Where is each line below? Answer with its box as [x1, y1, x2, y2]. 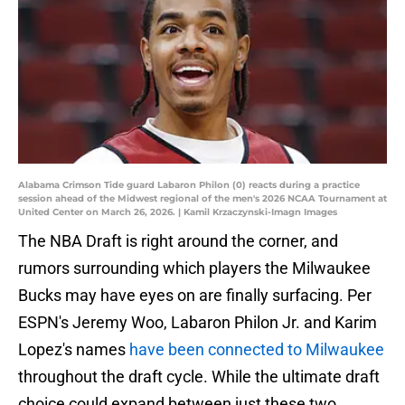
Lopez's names [18, 340, 126, 360]
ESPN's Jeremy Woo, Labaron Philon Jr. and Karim [18, 313, 377, 333]
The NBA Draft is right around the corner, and [18, 231, 338, 251]
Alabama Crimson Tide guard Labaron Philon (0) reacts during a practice [18, 179, 360, 192]
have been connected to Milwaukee [126, 340, 384, 360]
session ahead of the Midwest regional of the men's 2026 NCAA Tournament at [18, 193, 387, 205]
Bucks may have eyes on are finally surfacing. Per [18, 286, 372, 306]
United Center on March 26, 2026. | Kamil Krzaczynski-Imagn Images [18, 206, 337, 219]
